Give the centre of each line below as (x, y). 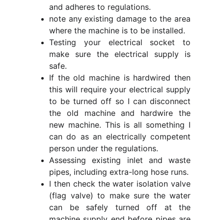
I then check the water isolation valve (120, 184)
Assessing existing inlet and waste (120, 160)
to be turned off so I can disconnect (120, 101)
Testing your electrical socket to (120, 42)
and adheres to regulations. (100, 7)
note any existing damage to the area (120, 19)
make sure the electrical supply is (120, 54)
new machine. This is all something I (120, 125)
